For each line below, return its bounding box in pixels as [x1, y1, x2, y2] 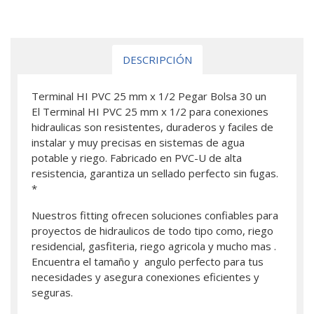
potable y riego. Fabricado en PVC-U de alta [32, 151, 242, 165]
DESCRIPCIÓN [122, 53, 192, 67]
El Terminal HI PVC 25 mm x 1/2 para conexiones [32, 104, 268, 118]
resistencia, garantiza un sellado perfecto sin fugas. [32, 166, 278, 180]
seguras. [32, 285, 73, 299]
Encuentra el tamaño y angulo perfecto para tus [32, 254, 264, 268]
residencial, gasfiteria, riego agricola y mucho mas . [32, 239, 276, 253]
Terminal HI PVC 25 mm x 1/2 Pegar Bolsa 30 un [32, 89, 266, 103]
